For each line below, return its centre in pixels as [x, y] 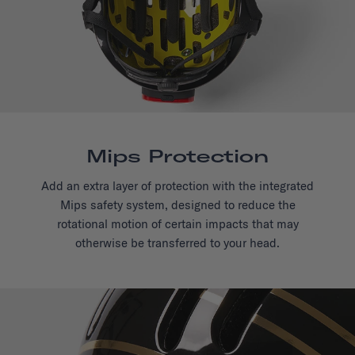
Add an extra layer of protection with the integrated [177, 186]
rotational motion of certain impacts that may [177, 224]
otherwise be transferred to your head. [177, 243]
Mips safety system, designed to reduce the [177, 205]
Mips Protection [177, 157]
